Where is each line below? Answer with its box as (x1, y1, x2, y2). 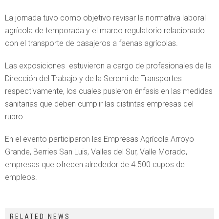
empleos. (5, 172, 37, 182)
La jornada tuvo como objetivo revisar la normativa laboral (5, 13, 206, 22)
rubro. (5, 111, 25, 121)
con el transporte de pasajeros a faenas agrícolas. (5, 38, 178, 48)
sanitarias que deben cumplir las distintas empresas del (5, 99, 194, 109)
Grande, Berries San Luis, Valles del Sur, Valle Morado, (5, 147, 187, 156)
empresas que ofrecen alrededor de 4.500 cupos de (5, 159, 185, 169)
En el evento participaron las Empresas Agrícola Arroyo (5, 134, 194, 144)
